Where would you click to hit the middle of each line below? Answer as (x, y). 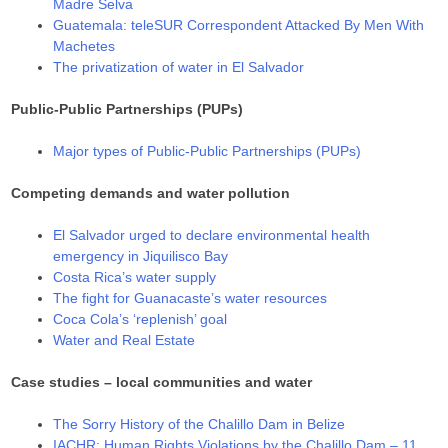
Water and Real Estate (124, 340)
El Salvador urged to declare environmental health (212, 235)
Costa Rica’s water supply (135, 277)
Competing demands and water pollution (151, 193)
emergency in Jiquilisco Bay (141, 256)
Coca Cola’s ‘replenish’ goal (140, 319)
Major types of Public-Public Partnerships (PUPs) (207, 151)
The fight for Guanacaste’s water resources (190, 298)
